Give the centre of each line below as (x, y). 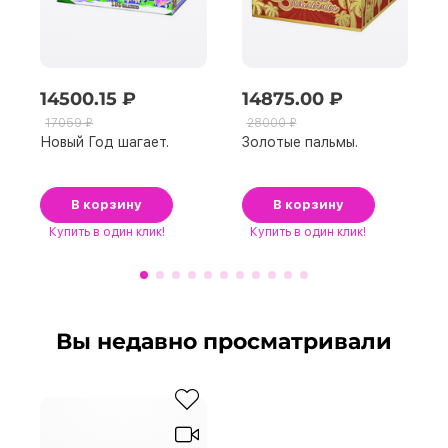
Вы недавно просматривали (224, 341)
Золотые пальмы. (299, 142)
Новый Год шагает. (104, 142)
